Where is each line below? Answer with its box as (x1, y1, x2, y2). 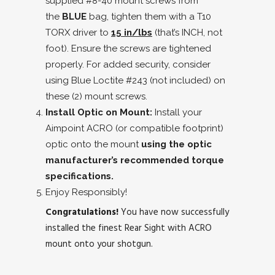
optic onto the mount (45, 138, 141, 150)
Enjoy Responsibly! (45, 186, 127, 198)
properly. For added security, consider (45, 58, 211, 70)
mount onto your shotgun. (45, 236, 153, 250)
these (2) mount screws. (45, 90, 147, 102)
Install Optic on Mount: (45, 106, 152, 118)
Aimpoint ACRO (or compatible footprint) (45, 122, 223, 134)
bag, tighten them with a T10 (87, 10, 211, 22)
